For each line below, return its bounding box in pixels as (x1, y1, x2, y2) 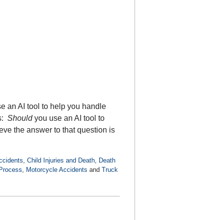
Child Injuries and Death (27, 156, 95, 164)
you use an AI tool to (34, 113, 105, 122)
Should (7, 113, 34, 122)
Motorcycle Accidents (26, 165, 87, 173)
